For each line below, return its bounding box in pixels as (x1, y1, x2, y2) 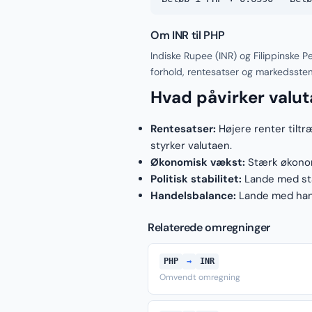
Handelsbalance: (150, 189, 236, 203)
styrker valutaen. (150, 139, 232, 153)
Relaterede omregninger (148, 220, 270, 235)
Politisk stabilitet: (150, 172, 242, 186)
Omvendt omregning (159, 272, 240, 283)
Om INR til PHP (150, 28, 225, 42)
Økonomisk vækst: (150, 155, 245, 169)
